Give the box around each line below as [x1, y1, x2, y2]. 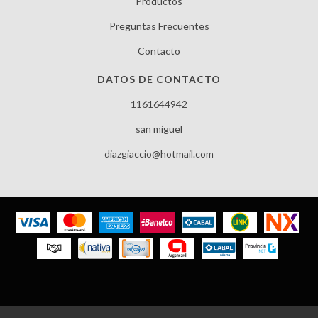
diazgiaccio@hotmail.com [104, 148, 214, 160]
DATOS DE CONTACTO [97, 73, 221, 86]
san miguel [136, 123, 182, 136]
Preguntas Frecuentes [109, 20, 209, 33]
